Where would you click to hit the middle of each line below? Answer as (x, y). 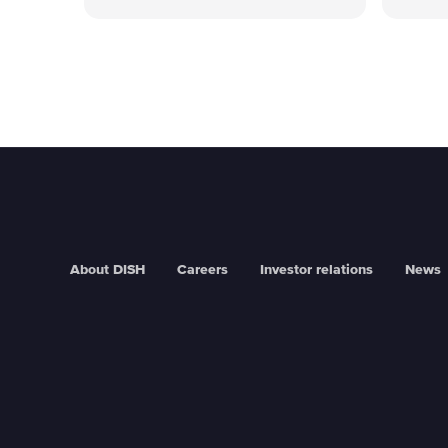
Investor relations (316, 270)
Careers (202, 270)
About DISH (107, 270)
